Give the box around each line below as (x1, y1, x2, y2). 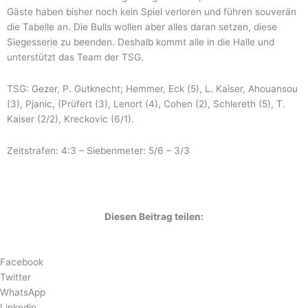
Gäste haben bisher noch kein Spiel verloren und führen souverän (7, 5, 296, 17)
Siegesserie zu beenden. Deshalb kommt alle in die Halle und (7, 36, 274, 47)
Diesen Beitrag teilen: (104, 210, 203, 222)
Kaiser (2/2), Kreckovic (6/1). (7, 113, 134, 124)
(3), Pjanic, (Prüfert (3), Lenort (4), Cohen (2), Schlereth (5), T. (7, 98, 285, 109)
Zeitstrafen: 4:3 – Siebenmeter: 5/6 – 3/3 (7, 144, 190, 156)
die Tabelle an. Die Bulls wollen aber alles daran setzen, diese (7, 21, 277, 32)
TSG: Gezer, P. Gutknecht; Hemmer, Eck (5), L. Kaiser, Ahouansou (7, 82, 298, 94)
